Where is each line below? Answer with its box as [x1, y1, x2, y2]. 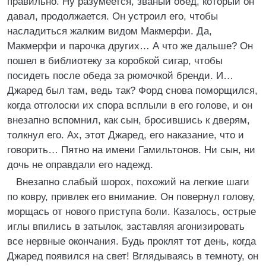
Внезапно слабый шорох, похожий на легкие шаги [16, 176, 249, 188]
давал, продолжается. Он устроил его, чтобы [7, 11, 218, 22]
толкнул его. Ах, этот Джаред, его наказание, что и [7, 129, 244, 141]
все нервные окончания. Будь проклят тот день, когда [7, 236, 256, 247]
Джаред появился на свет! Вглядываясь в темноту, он [7, 251, 258, 262]
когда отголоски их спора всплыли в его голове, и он [7, 100, 252, 111]
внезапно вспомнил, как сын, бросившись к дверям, [7, 115, 250, 126]
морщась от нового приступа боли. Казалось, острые [7, 206, 256, 217]
